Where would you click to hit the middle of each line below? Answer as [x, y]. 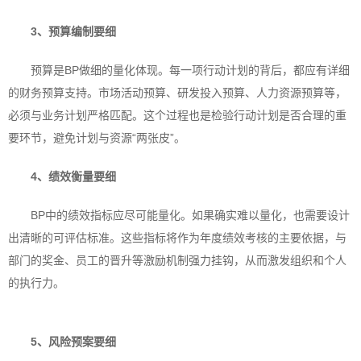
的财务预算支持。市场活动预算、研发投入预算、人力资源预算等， [177, 93]
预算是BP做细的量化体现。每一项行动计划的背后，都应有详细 [190, 70]
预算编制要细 [82, 31]
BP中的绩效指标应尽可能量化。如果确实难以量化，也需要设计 [190, 215]
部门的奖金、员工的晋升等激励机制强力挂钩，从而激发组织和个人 [177, 260]
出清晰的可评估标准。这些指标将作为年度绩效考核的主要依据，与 [177, 238]
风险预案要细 [82, 342]
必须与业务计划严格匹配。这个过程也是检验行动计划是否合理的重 [177, 115]
